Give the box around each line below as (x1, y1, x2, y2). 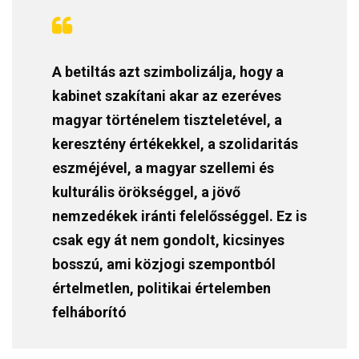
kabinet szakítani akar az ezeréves (52, 87, 281, 104)
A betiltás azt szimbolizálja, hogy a (52, 63, 284, 80)
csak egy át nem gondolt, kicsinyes (52, 231, 284, 248)
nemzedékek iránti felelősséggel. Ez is (52, 207, 307, 224)
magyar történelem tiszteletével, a (52, 111, 282, 128)
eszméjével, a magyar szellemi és (52, 159, 274, 176)
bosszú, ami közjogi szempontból (52, 255, 276, 272)
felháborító (52, 303, 127, 321)
